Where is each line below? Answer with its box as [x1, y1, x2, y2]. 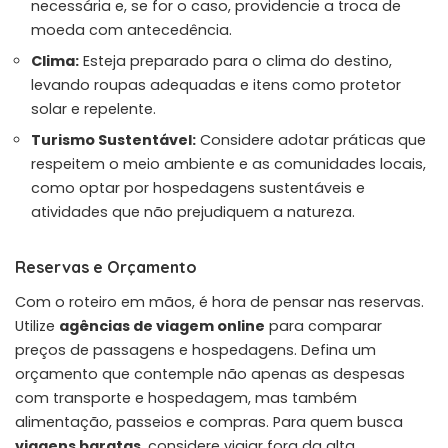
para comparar [265, 315, 382, 336]
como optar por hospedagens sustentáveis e [31, 177, 365, 198]
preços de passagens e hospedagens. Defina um [15, 339, 376, 360]
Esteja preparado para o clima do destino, [79, 50, 392, 71]
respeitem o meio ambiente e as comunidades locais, [31, 153, 426, 174]
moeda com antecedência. [31, 19, 232, 40]
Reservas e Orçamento [15, 256, 197, 277]
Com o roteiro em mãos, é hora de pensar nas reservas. [15, 291, 424, 312]
